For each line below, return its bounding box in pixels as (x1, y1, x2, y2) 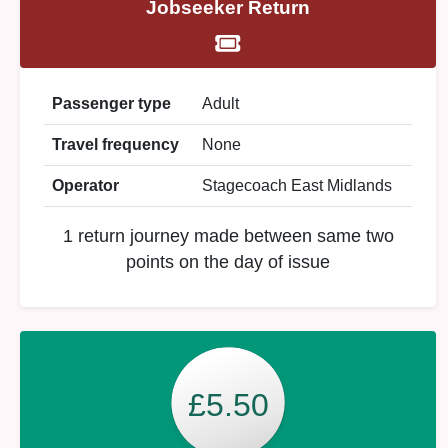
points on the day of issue (126, 252, 330, 272)
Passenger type (52, 95, 171, 112)
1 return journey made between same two (62, 226, 394, 246)
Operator (52, 177, 119, 194)
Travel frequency (52, 136, 179, 153)
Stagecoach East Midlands (202, 177, 392, 194)
